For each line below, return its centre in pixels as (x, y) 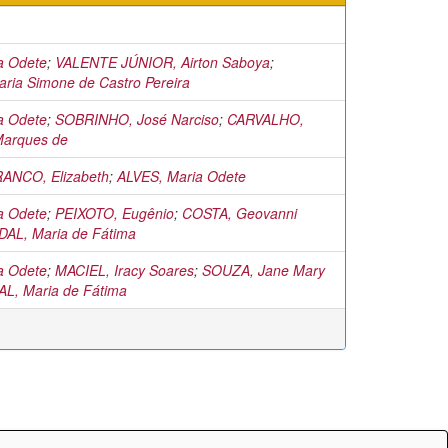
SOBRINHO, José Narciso (137, 119)
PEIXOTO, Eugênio (114, 213)
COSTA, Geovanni (239, 213)
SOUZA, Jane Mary (263, 270)
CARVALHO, (265, 119)
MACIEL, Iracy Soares (124, 270)
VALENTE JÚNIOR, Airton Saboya (162, 62)
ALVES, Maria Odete (181, 176)
